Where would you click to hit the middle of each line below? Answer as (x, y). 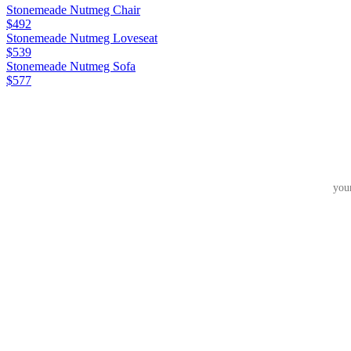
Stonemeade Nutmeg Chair (73, 9)
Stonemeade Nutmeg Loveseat (82, 38)
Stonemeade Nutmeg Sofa (71, 66)
